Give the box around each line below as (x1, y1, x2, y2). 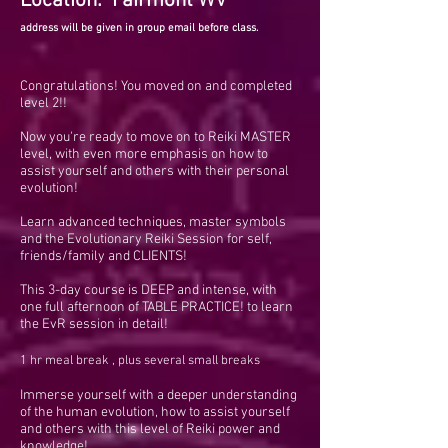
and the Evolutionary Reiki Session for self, (20, 231, 272, 248)
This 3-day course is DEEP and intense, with (20, 282, 277, 299)
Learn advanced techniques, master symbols (20, 214, 286, 231)
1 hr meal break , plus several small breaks (20, 353, 260, 369)
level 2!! (20, 95, 67, 112)
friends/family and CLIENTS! (20, 248, 187, 265)
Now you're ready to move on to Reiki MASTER (20, 129, 291, 146)
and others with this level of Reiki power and (20, 421, 280, 438)
